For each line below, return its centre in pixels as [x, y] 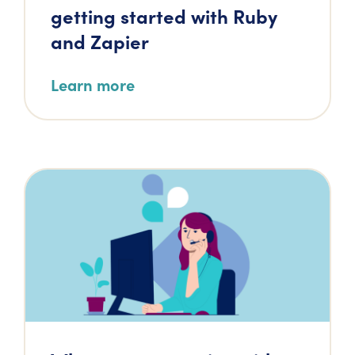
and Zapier [100, 41]
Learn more [93, 84]
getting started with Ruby [164, 15]
